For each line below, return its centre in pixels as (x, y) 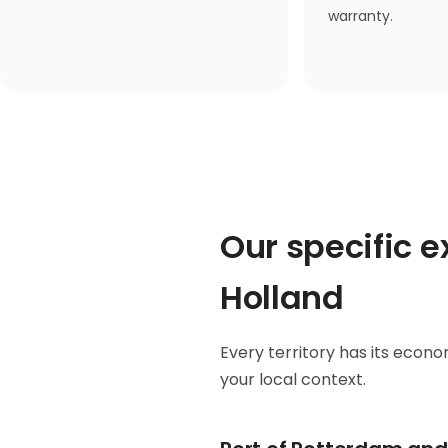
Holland (282, 298)
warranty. (360, 16)
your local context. (293, 380)
